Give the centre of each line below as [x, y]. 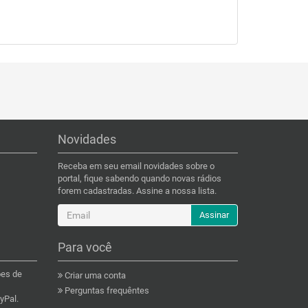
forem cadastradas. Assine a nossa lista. [137, 191]
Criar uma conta [94, 275]
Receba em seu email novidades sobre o [136, 166]
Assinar [214, 215]
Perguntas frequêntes [106, 290]
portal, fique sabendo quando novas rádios [139, 178]
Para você [85, 247]
